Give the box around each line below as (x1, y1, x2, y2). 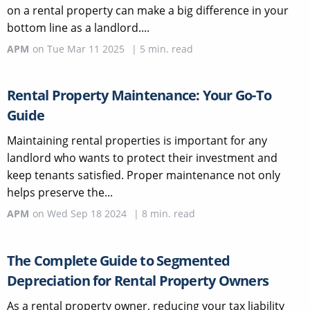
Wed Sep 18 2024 (47, 206, 127, 220)
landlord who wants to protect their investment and (7, 149, 277, 165)
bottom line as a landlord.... (7, 19, 149, 35)
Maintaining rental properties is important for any (7, 132, 267, 148)
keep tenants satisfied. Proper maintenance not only (7, 167, 280, 183)
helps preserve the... (7, 184, 113, 200)
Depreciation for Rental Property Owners (7, 271, 268, 290)
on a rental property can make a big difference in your (7, 2, 289, 18)
